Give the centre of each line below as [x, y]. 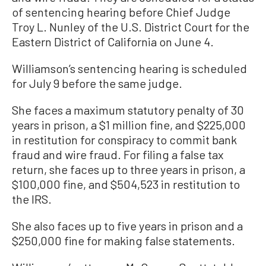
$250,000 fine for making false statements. [123, 240]
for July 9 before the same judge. [97, 83]
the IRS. [32, 199]
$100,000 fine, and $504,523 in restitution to [126, 184]
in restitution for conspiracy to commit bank [124, 140]
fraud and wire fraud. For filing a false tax [118, 154]
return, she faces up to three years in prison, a [129, 169]
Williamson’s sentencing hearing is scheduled [129, 68]
